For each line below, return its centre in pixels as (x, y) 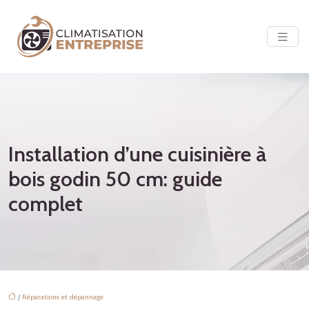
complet (46, 203)
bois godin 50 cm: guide (115, 179)
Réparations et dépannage (63, 296)
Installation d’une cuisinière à (137, 154)
